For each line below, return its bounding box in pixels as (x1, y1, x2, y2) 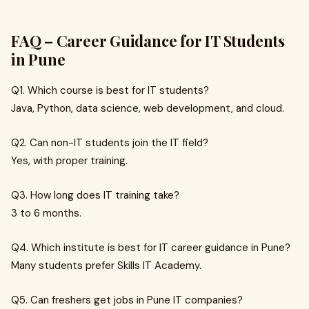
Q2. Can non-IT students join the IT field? (11, 136, 208, 150)
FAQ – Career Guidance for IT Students (11, 30, 285, 51)
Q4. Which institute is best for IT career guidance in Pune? (11, 241, 290, 255)
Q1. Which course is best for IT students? (11, 83, 209, 97)
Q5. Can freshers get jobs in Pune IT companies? (11, 293, 243, 307)
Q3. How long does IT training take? (11, 188, 179, 202)
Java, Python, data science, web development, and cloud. (11, 101, 284, 115)
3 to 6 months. (11, 206, 81, 220)
